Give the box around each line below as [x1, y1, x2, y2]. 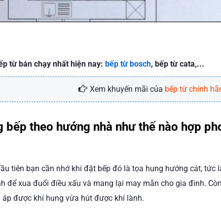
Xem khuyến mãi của [90, 84, 165, 94]
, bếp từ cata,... [150, 59, 204, 69]
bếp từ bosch [105, 59, 151, 69]
